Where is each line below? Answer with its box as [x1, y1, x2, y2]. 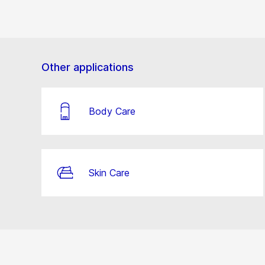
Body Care [89, 105, 135, 117]
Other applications [41, 61, 134, 73]
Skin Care [89, 167, 130, 179]
